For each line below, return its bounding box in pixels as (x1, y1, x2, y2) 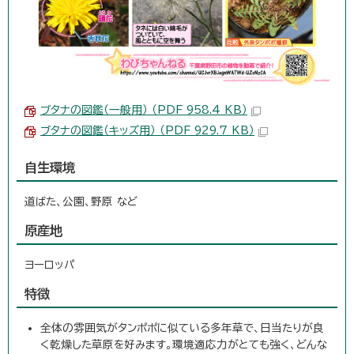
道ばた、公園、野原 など (24, 196, 137, 208)
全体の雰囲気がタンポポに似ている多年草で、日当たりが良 (40, 322, 324, 334)
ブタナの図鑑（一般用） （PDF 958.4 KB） (40, 104, 247, 116)
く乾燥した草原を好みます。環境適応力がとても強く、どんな (40, 339, 327, 351)
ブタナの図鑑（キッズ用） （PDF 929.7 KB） (40, 125, 254, 137)
